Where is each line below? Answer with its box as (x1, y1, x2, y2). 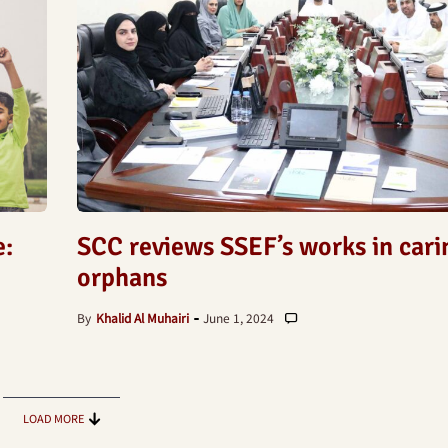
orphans (76, 262, 167, 294)
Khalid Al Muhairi (95, 309, 189, 326)
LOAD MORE (23, 410, 84, 426)
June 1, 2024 (202, 309, 274, 326)
